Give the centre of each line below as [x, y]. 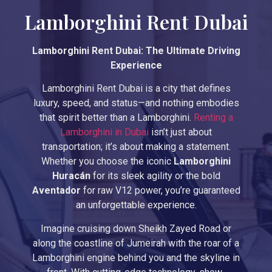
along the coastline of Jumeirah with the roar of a [136, 243]
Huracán [71, 176]
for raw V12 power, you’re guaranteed [160, 191]
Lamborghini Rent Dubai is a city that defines [136, 89]
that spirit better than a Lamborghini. [116, 118]
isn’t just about [180, 132]
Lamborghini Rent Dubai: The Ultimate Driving [136, 50]
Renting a [213, 118]
